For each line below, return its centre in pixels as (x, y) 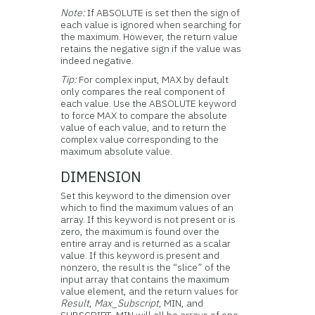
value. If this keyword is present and (140, 255)
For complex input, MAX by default (154, 79)
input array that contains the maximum (145, 279)
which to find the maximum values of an (147, 207)
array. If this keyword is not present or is (148, 219)
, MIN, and (181, 303)
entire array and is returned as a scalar (146, 243)
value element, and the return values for (150, 291)
